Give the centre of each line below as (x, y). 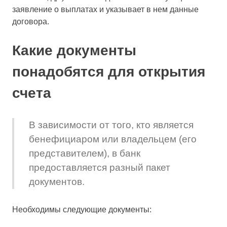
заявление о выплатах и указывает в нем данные (105, 9)
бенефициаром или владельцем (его (112, 139)
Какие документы (74, 50)
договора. (31, 21)
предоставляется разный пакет (99, 167)
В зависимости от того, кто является (111, 125)
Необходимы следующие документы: (82, 209)
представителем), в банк (84, 153)
